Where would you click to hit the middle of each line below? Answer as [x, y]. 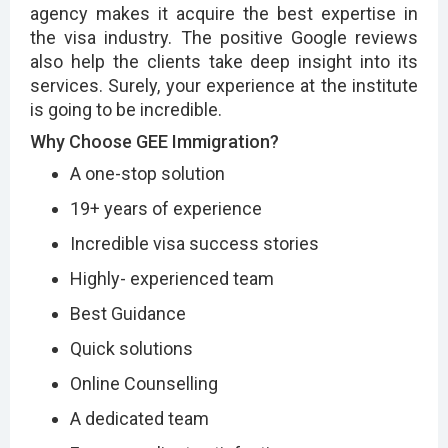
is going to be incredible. [126, 109]
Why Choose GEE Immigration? [154, 141]
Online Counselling [144, 383]
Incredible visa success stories [194, 243]
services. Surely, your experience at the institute [224, 85]
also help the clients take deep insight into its [224, 61]
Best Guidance [128, 313]
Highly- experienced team [172, 278]
